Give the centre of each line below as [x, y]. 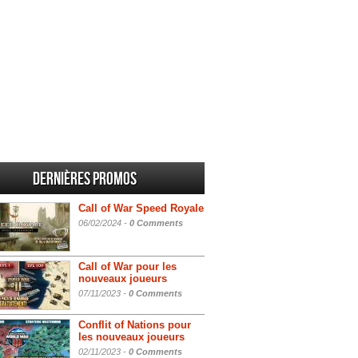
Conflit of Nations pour [135, 325]
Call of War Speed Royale [141, 208]
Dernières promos [85, 179]
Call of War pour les [127, 267]
